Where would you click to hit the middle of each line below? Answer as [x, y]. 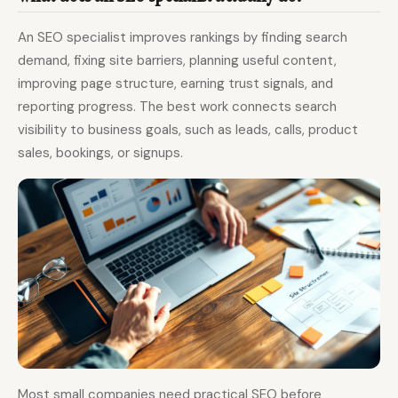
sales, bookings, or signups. [100, 152]
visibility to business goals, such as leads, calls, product [188, 129]
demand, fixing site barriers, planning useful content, [177, 60]
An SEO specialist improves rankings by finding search [183, 37]
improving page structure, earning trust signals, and [175, 83]
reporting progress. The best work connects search [177, 106]
